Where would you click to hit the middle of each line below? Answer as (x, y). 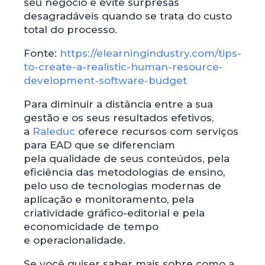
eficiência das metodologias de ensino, (124, 172)
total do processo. (70, 29)
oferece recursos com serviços (157, 131)
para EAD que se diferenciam (99, 145)
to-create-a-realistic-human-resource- (123, 67)
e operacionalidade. (75, 240)
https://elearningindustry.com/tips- (151, 53)
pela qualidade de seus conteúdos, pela (127, 158)
